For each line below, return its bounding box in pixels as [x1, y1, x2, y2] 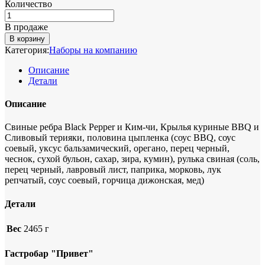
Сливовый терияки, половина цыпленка [5, 132, 171, 143]
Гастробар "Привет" [5, 248, 93, 259]
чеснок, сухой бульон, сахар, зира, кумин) [5, 154, 173, 164]
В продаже [5, 21, 48, 32]
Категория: [5, 44, 49, 55]
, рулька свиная [173, 154, 237, 164]
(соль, [237, 154, 260, 164]
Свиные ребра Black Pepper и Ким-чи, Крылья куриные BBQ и [5, 122, 259, 132]
